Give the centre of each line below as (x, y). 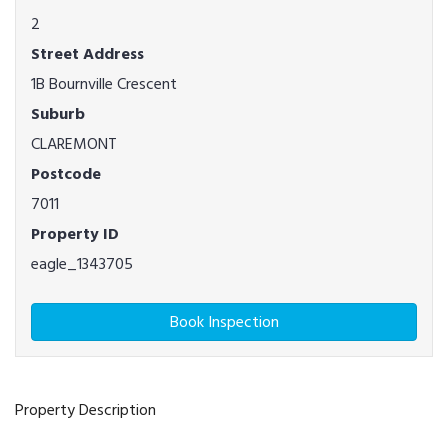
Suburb (58, 114)
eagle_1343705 (82, 264)
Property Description (85, 410)
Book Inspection (224, 322)
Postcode (66, 174)
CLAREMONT (74, 144)
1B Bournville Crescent (104, 84)
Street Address (87, 54)
